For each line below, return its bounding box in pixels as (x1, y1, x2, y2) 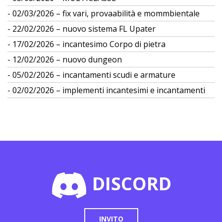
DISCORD (88, 171, 171, 196)
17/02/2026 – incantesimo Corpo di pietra (12, 39, 166, 50)
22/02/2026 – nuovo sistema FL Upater (12, 23, 156, 34)
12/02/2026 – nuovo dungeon (12, 54, 122, 65)
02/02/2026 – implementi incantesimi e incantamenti (12, 85, 205, 96)
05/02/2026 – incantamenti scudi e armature (12, 69, 175, 80)
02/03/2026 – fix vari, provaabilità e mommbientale (12, 8, 200, 19)
